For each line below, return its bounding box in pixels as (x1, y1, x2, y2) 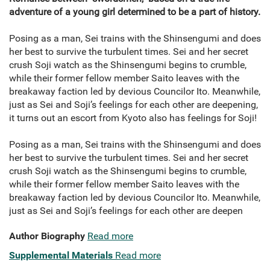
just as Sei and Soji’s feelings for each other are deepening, (9, 99, 258, 111)
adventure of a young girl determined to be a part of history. (9, 6, 260, 18)
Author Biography (9, 230, 85, 242)
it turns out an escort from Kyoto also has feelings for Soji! (9, 112, 257, 124)
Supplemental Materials (9, 250, 113, 262)
